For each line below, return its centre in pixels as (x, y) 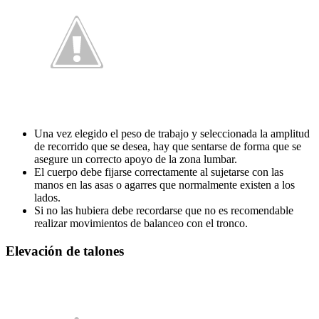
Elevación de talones (65, 251)
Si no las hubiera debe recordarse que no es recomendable (164, 210)
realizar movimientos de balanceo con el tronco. (141, 223)
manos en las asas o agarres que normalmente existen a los (164, 184)
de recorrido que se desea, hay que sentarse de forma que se (168, 146)
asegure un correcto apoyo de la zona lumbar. (136, 159)
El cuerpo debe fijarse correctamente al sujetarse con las (159, 172)
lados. (47, 197)
